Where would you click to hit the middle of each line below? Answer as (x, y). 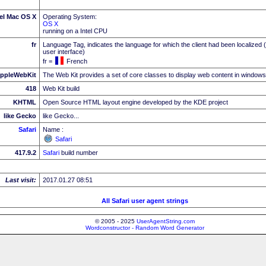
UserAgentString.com (166, 221)
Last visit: (21, 180)
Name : (53, 129)
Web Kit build (61, 88)
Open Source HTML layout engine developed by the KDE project (135, 102)
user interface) (64, 51)
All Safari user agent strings (145, 200)
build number (79, 152)
